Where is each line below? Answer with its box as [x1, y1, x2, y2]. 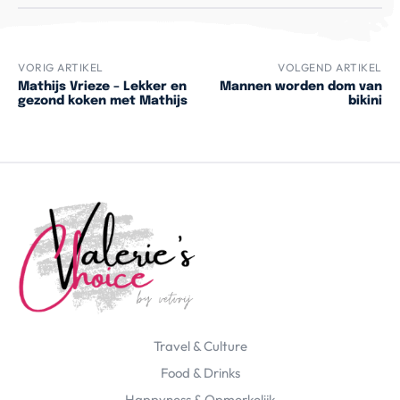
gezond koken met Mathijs [18, 95, 187, 108]
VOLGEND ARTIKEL [278, 61, 382, 75]
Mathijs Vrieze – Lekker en [18, 80, 187, 94]
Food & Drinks [160, 364, 240, 382]
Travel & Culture [153, 337, 247, 355]
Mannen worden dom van [219, 80, 382, 94]
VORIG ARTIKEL [18, 61, 104, 75]
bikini [347, 95, 382, 108]
